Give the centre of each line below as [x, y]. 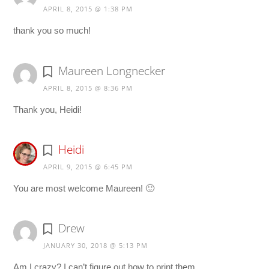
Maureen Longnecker [111, 71]
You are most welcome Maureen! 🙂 [84, 188]
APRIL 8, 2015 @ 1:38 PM [88, 9]
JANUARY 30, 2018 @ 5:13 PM [96, 246]
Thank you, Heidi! [48, 109]
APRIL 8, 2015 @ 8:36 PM [88, 88]
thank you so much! [52, 31]
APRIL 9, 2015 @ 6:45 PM [88, 166]
